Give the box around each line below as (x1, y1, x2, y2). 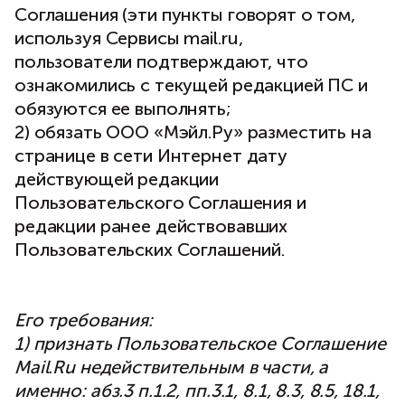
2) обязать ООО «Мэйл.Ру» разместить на (14, 121, 372, 143)
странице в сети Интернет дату (14, 145, 287, 166)
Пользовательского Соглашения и (14, 192, 306, 213)
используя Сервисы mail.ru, (14, 27, 243, 49)
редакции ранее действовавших (14, 215, 288, 237)
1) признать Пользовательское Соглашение (14, 333, 386, 354)
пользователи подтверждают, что (14, 51, 308, 72)
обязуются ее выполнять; (14, 98, 231, 119)
